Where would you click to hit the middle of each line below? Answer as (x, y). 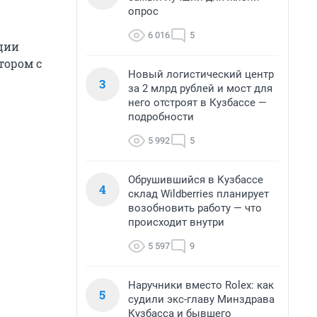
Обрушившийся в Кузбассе (196, 180)
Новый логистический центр (201, 74)
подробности (161, 117)
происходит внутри (176, 222)
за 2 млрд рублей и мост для (200, 88)
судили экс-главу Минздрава (201, 299)
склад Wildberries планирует (198, 194)
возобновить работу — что (195, 208)
